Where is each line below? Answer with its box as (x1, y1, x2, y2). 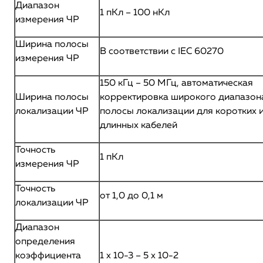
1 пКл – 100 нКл (100, 8, 170, 18)
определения (15, 237, 75, 247)
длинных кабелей (100, 121, 177, 130)
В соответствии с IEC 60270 (100, 47, 224, 56)
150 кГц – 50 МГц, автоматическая (100, 79, 253, 88)
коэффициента (15, 251, 81, 261)
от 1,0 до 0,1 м (100, 191, 163, 201)
